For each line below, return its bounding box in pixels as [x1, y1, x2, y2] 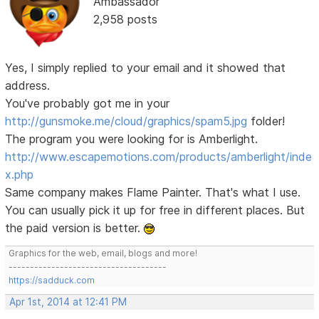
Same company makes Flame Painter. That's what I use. [5, 185, 301, 200]
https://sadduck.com [9, 275, 95, 286]
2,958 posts [93, 12, 157, 27]
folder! [247, 114, 286, 129]
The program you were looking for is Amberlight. [5, 132, 258, 147]
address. [5, 78, 51, 93]
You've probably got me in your [5, 96, 170, 111]
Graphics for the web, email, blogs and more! [9, 248, 198, 259]
